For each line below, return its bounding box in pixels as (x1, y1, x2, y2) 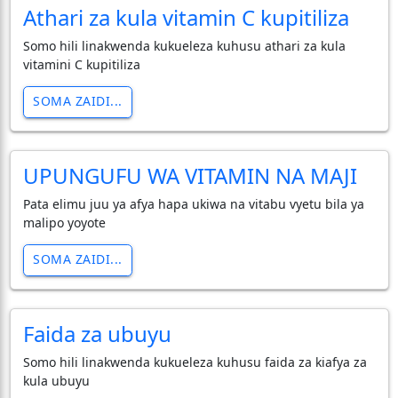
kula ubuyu (22, 371, 90, 389)
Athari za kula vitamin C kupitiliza (22, 2, 349, 32)
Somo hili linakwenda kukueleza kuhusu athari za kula (22, 36, 346, 54)
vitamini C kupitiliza (22, 55, 140, 73)
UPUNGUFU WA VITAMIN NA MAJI (22, 160, 357, 190)
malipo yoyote (22, 213, 106, 231)
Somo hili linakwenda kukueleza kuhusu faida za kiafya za (22, 353, 367, 370)
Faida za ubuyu (22, 318, 171, 348)
